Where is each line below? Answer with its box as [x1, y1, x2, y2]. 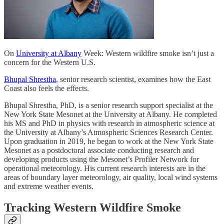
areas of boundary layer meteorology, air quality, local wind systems [4, 172, 217, 181]
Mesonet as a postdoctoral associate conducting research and [4, 145, 194, 154]
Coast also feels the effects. [4, 83, 89, 92]
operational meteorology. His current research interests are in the [4, 163, 205, 172]
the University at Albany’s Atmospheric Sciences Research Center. [4, 127, 213, 136]
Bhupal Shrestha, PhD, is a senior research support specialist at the [4, 100, 213, 109]
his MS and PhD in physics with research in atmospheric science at [4, 118, 214, 127]
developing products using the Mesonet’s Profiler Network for [4, 154, 199, 163]
